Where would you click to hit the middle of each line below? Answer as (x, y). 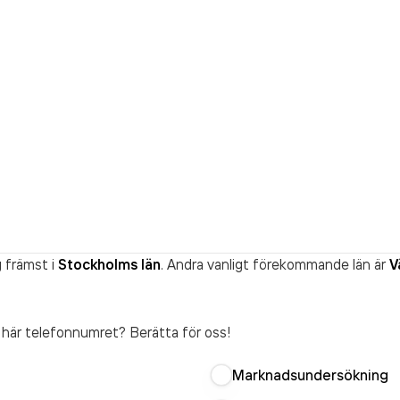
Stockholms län (109, 264)
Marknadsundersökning (310, 375)
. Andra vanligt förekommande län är (273, 264)
